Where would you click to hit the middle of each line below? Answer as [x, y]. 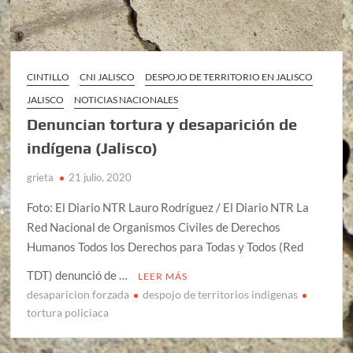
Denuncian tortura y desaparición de [162, 124]
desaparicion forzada [78, 294]
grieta [41, 177]
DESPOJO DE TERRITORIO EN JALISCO [229, 76]
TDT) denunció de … [79, 275]
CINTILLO [48, 76]
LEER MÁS [163, 276]
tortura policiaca [68, 312]
